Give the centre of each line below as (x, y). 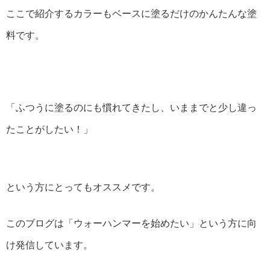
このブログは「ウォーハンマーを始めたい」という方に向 (131, 224)
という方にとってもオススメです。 (83, 187)
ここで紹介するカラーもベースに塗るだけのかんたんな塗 (131, 14)
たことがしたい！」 (49, 130)
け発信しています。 (49, 245)
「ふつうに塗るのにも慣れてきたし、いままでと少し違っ (131, 108)
